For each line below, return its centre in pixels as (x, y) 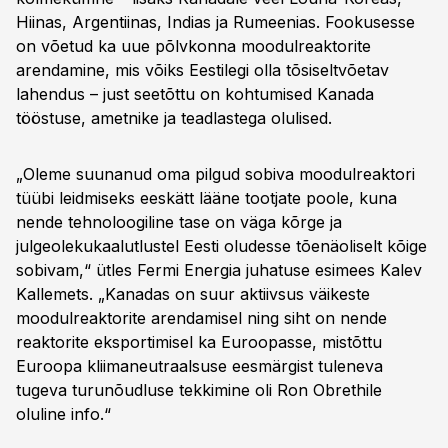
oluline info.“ (63, 414)
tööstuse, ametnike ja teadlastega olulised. (174, 118)
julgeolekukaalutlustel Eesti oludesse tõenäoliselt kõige (221, 246)
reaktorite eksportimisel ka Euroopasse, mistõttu (199, 342)
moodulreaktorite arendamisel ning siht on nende (201, 318)
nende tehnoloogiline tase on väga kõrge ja (179, 222)
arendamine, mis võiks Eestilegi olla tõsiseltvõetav (202, 70)
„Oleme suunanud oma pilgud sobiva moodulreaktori (215, 174)
